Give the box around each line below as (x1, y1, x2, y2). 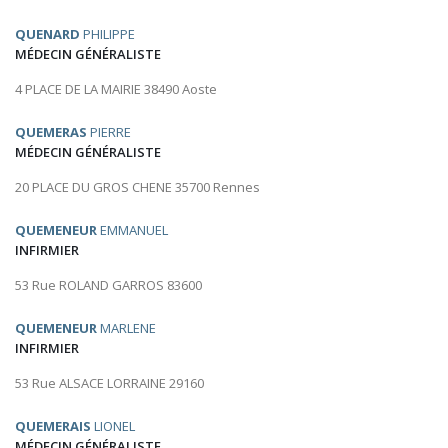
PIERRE (87, 123, 131, 142)
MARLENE (97, 319, 156, 338)
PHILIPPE (80, 25, 135, 44)
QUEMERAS (15, 123, 87, 142)
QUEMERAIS (15, 417, 91, 436)
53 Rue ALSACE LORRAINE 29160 (15, 374, 204, 393)
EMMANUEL (97, 221, 168, 240)
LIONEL (91, 417, 135, 436)
